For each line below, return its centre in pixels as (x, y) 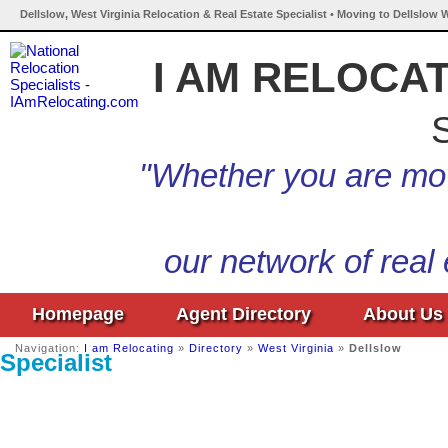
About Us (403, 314)
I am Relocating (129, 348)
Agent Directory (243, 314)
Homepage (78, 314)
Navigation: (49, 348)
